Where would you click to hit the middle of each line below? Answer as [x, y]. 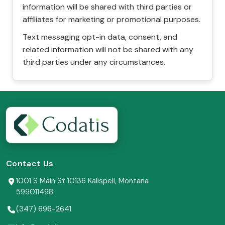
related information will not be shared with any [108, 50]
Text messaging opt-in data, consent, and [100, 37]
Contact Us [30, 163]
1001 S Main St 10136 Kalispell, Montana [82, 181]
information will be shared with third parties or [107, 7]
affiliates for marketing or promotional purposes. [111, 20]
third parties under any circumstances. [94, 62]
